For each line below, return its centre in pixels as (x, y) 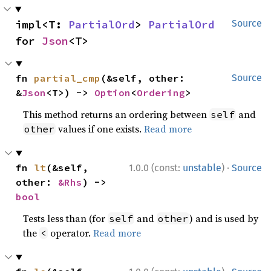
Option (113, 93)
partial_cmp (67, 78)
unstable (202, 168)
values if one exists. (100, 129)
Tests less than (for (66, 218)
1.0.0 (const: (156, 168)
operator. (71, 233)
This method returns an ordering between (116, 114)
